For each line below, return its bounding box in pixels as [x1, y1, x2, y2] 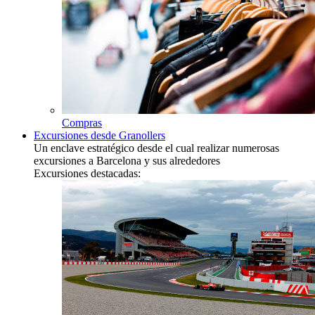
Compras [62, 117, 102, 129]
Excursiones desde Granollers [34, 129, 165, 142]
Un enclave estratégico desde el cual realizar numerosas [34, 142, 279, 155]
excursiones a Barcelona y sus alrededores [34, 155, 220, 167]
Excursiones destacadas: [34, 167, 141, 180]
